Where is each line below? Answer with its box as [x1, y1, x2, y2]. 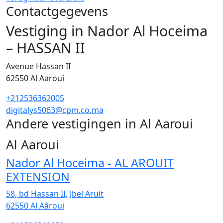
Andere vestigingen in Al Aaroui [6, 115, 197, 132]
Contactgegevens [6, 2, 108, 19]
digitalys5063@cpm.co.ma [6, 105, 104, 115]
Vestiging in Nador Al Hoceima [6, 21, 208, 40]
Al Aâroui [30, 200, 64, 211]
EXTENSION [6, 168, 70, 185]
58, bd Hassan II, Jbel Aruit [6, 188, 104, 199]
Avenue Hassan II [6, 61, 71, 72]
